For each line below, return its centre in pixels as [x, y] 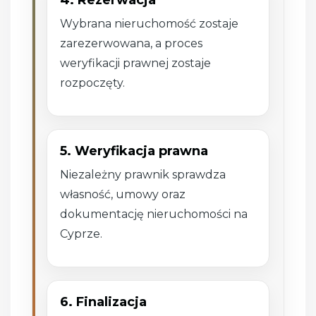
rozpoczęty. [93, 83]
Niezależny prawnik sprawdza [143, 175]
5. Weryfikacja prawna [134, 151]
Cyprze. [81, 234]
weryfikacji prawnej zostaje [136, 63]
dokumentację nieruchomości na [154, 214]
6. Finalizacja [104, 302]
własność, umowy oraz [123, 195]
